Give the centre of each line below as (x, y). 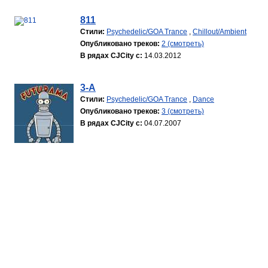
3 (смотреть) (183, 111)
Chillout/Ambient (220, 32)
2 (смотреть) (183, 44)
